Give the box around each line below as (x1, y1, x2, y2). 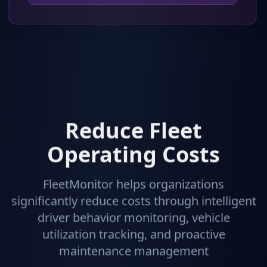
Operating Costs (47, 140, 220, 170)
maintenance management (58, 243, 209, 260)
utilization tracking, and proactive (42, 226, 225, 243)
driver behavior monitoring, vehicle (37, 210, 230, 226)
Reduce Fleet (65, 116, 202, 146)
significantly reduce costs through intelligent (11, 193, 256, 210)
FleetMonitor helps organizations (43, 176, 224, 193)
